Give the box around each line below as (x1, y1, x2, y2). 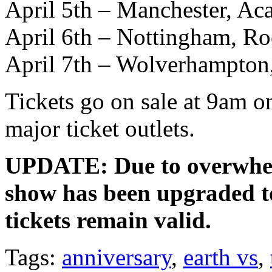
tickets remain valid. (5, 206, 211, 233)
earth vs (183, 243, 258, 270)
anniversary (62, 243, 171, 270)
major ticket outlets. (5, 115, 195, 141)
